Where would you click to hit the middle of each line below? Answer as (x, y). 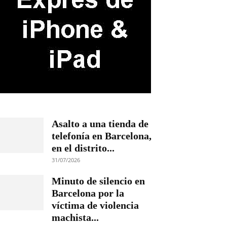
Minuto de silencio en (98, 181)
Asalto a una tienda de (100, 124)
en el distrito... (83, 148)
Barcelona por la (88, 193)
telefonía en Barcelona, (102, 136)
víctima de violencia (95, 205)
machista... (75, 217)
